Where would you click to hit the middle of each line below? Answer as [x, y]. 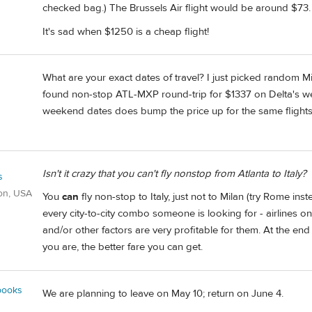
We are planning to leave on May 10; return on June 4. [163, 293]
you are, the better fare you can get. [123, 247]
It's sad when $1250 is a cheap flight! [126, 31]
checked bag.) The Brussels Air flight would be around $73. [177, 8]
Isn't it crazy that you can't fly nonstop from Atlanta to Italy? [174, 173]
